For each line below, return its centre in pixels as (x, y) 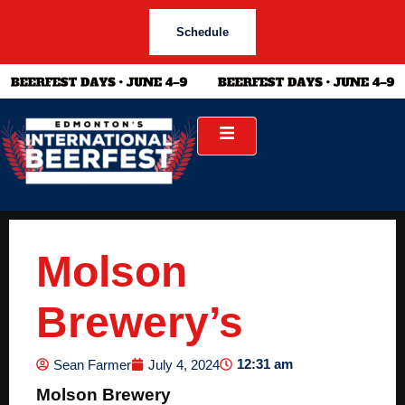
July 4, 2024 (184, 364)
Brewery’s (140, 323)
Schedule (202, 32)
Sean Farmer (92, 364)
